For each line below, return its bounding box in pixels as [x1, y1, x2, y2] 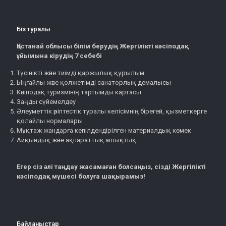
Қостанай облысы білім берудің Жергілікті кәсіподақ [17, 42, 189, 50]
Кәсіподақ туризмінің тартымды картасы [17, 88, 141, 96]
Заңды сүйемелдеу [17, 98, 76, 105]
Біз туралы [17, 25, 50, 33]
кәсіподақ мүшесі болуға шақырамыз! [17, 173, 145, 180]
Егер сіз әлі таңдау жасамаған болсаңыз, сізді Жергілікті [17, 163, 206, 171]
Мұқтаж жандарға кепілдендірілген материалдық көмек [17, 127, 191, 134]
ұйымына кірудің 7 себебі [17, 52, 102, 60]
